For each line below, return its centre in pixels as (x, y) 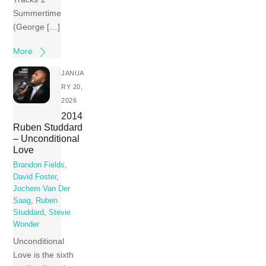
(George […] (37, 27)
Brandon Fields (39, 165)
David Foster (35, 177)
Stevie (60, 213)
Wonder (26, 225)
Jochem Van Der (42, 189)
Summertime (37, 13)
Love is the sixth (44, 254)
